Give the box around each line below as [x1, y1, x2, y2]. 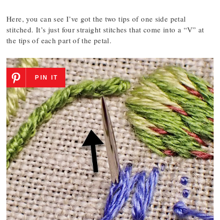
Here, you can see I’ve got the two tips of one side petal [6, 14, 186, 24]
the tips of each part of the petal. [6, 35, 112, 45]
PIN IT [35, 74, 58, 81]
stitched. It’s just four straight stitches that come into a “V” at [6, 25, 204, 34]
